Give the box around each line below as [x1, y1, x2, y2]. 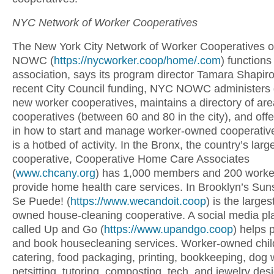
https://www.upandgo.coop [104, 223, 233, 235]
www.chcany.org [16, 167, 95, 179]
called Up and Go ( [12, 223, 104, 235]
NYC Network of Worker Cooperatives [12, 17, 201, 29]
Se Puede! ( [12, 195, 70, 207]
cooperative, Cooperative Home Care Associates [12, 153, 250, 165]
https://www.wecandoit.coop [70, 195, 206, 207]
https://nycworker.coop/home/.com [54, 54, 221, 67]
